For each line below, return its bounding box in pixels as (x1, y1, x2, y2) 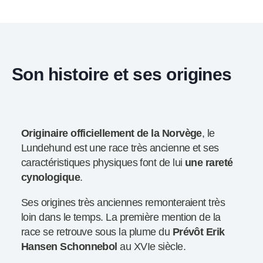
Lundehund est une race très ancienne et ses (21, 142, 219, 154)
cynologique (21, 171, 80, 184)
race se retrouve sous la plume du (21, 226, 173, 238)
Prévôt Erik (172, 226, 225, 238)
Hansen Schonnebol (21, 241, 117, 253)
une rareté (184, 157, 233, 169)
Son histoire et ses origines (12, 64, 232, 85)
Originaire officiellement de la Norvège (21, 127, 202, 140)
